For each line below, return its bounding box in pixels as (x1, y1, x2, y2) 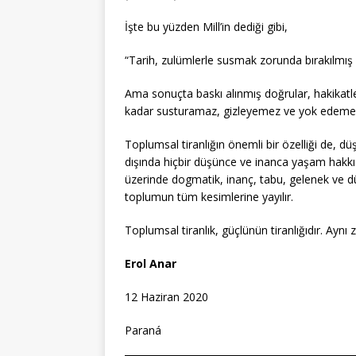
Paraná (125, 323, 161, 338)
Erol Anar (125, 256, 176, 271)
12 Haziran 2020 (125, 289, 208, 304)
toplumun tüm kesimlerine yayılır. (125, 189, 293, 204)
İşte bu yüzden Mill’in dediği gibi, (125, 19, 288, 34)
